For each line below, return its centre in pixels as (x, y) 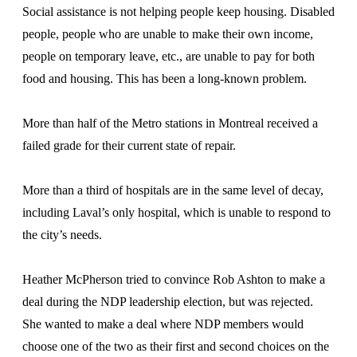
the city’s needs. (62, 235)
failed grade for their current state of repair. (129, 145)
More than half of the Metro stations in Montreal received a (170, 123)
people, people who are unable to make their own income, (168, 34)
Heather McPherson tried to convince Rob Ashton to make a (174, 279)
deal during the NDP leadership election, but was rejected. (168, 302)
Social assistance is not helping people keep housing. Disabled (178, 12)
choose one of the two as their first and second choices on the (176, 346)
